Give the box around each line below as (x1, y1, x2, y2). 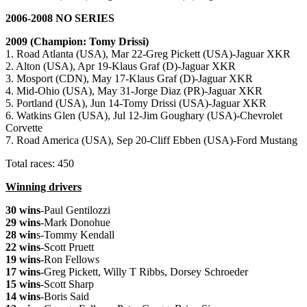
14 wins (5, 291, 40, 303)
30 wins (5, 204, 40, 217)
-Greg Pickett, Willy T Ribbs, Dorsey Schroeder (40, 266, 248, 278)
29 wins (5, 217, 40, 229)
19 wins (5, 254, 40, 266)
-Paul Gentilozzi (40, 204, 110, 217)
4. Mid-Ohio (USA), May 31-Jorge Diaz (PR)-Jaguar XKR (5, 85, 262, 97)
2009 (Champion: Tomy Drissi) (5, 36, 149, 48)
